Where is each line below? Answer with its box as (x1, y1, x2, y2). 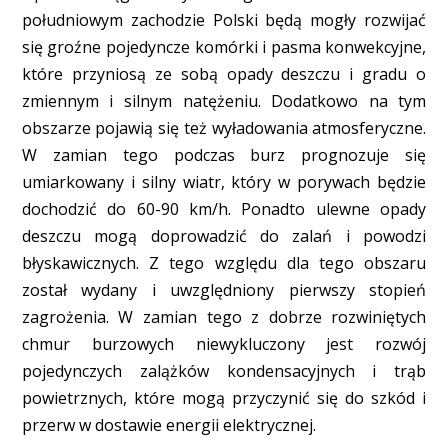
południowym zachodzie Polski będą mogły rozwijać (21, 8, 427, 31)
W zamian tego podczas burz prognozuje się (21, 143, 427, 166)
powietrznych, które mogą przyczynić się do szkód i (21, 386, 427, 409)
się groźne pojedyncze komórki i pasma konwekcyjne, (21, 35, 427, 58)
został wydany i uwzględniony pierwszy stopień (21, 278, 427, 301)
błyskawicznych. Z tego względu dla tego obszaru (21, 251, 427, 274)
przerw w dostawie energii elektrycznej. (21, 413, 316, 436)
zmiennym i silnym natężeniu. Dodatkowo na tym (21, 89, 427, 112)
